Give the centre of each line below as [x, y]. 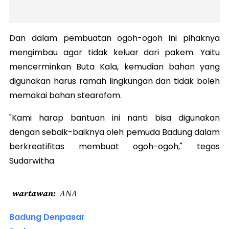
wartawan [33, 193]
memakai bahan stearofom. [65, 95]
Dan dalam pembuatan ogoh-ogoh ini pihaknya [114, 38]
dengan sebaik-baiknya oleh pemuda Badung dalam [114, 132]
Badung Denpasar [47, 217]
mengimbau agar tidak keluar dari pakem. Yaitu [114, 52]
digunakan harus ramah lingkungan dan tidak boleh [114, 81]
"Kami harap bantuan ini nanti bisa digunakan [114, 118]
